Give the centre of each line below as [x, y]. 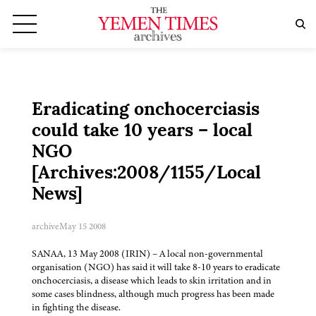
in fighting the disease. [76, 308]
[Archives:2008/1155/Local [146, 174]
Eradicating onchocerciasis [146, 111]
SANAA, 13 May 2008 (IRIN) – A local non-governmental [147, 254]
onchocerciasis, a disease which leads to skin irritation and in [152, 281]
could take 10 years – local [142, 132]
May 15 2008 [83, 227]
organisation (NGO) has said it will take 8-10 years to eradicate [156, 267]
